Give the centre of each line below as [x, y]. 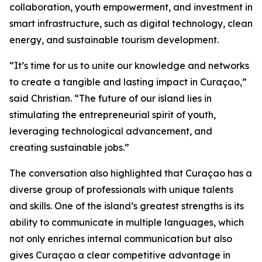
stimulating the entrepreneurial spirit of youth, [113, 115]
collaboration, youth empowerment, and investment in [131, 7]
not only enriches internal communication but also [121, 239]
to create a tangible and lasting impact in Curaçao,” [128, 82]
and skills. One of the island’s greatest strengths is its [127, 206]
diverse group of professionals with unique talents [121, 190]
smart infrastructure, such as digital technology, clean [131, 24]
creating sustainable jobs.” [69, 148]
